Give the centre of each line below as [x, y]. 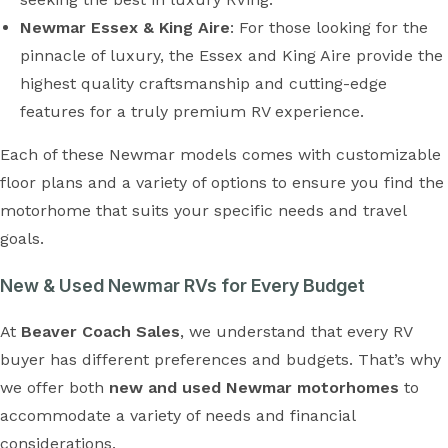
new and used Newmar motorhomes [254, 387]
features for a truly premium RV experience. [192, 111]
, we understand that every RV [296, 331]
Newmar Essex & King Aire [125, 27]
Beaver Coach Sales [100, 331]
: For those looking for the [329, 27]
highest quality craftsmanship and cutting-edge [203, 83]
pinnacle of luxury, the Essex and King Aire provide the [231, 55]
